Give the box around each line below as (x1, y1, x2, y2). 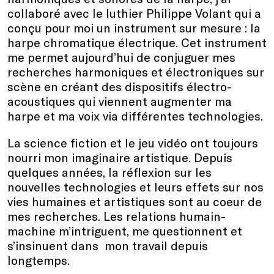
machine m (7, 223, 68, 238)
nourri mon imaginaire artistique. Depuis (7, 150, 232, 165)
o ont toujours (180, 135, 258, 150)
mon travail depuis (105, 238, 208, 253)
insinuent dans (15, 238, 102, 253)
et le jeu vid (110, 135, 174, 150)
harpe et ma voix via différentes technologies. (7, 108, 263, 123)
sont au (168, 194, 213, 209)
